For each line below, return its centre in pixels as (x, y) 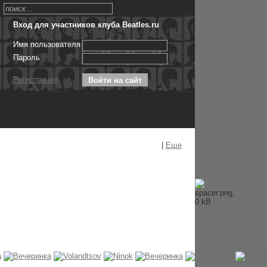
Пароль (26, 58)
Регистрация (35, 80)
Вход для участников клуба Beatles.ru (86, 25)
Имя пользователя (46, 44)
